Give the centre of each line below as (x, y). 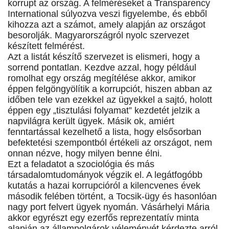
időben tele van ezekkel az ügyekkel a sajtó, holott (110, 100)
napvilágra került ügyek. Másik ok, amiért (91, 121)
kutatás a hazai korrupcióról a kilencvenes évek (104, 186)
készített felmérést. (46, 46)
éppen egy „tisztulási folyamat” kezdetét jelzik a (104, 111)
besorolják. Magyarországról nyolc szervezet (98, 36)
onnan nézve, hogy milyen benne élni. (85, 154)
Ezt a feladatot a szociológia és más (81, 164)
